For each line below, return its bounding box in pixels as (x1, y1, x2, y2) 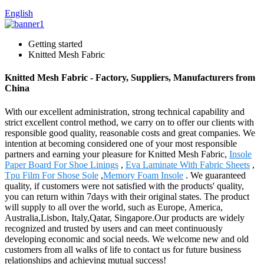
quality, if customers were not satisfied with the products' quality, (5, 180, 244, 191)
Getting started (28, 39, 82, 49)
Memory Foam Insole (103, 170, 183, 180)
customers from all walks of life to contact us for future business (5, 244, 241, 255)
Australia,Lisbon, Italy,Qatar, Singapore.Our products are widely (5, 212, 245, 223)
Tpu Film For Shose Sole (5, 170, 98, 180)
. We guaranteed (183, 170, 246, 180)
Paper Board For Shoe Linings (5, 159, 118, 170)
